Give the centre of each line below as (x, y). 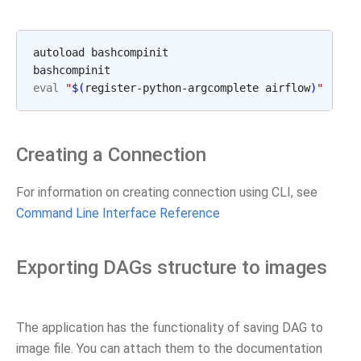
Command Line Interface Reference (118, 214)
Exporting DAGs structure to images (172, 268)
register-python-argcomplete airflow (197, 88)
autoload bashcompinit (101, 53)
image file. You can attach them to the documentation (169, 349)
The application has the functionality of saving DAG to (170, 328)
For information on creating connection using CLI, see (167, 193)
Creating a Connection (111, 155)
